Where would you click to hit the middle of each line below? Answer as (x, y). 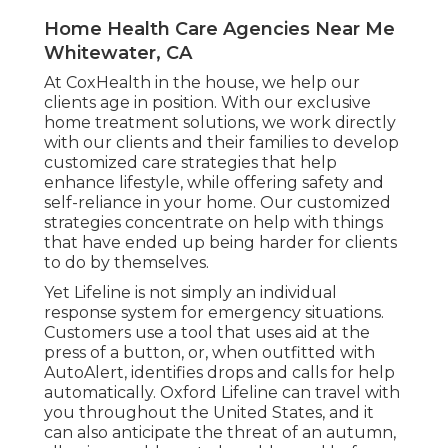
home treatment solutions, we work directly (220, 123)
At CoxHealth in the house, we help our (202, 83)
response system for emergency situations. (214, 313)
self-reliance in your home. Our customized (217, 203)
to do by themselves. (126, 263)
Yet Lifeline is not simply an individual (190, 293)
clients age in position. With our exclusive (207, 103)
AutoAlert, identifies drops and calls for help (219, 373)
